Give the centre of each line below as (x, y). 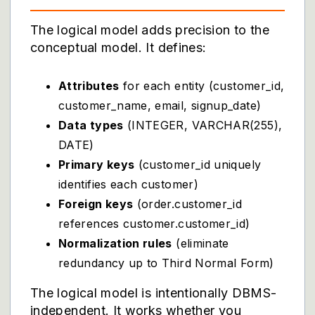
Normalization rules (115, 243)
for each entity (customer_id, (202, 86)
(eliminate (200, 243)
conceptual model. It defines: (118, 47)
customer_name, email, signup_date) (160, 105)
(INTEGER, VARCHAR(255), (203, 125)
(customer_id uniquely (198, 165)
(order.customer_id (188, 204)
